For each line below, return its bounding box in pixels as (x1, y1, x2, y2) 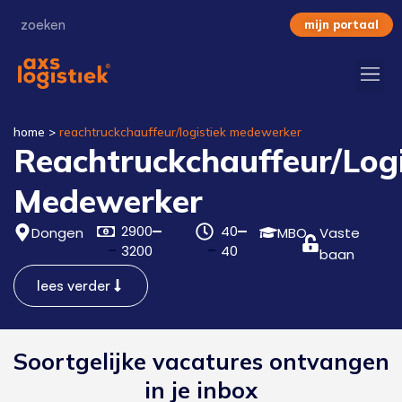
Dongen (31, 223, 83, 242)
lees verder (37, 275, 110, 294)
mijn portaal (304, 17, 379, 31)
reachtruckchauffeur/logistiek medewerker (59, 123, 301, 139)
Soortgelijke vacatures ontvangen (13, 346, 389, 375)
